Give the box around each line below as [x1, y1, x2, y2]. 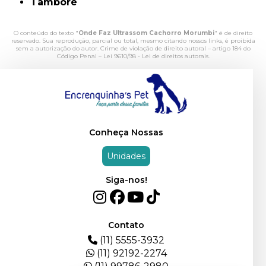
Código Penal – [56, 52, 103, 60]
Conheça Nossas [89, 126, 164, 138]
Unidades [107, 150, 146, 161]
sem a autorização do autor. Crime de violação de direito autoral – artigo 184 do [15, 44, 251, 52]
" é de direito [214, 28, 252, 37]
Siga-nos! [105, 174, 147, 185]
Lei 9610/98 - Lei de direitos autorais [103, 52, 208, 60]
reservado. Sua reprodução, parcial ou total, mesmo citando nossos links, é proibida [11, 36, 255, 45]
